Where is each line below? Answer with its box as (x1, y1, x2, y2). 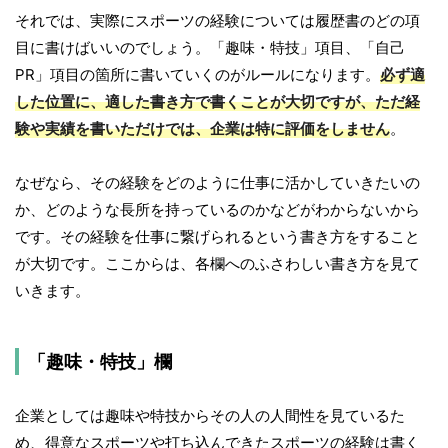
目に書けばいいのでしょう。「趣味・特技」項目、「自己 (15, 38, 405, 58)
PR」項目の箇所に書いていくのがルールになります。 (15, 65, 380, 85)
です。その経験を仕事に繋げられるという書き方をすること (15, 227, 420, 247)
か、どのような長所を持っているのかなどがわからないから (15, 200, 420, 220)
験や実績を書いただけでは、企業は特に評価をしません (15, 119, 390, 139)
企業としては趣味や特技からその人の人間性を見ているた (15, 406, 405, 426)
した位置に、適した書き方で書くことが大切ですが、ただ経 (15, 92, 420, 112)
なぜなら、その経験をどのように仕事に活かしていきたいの (15, 173, 420, 193)
